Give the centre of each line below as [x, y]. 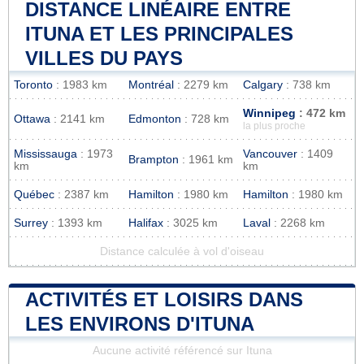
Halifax [146, 223]
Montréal [151, 84]
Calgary [263, 84]
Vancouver [270, 154]
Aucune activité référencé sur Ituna [182, 350]
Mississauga [45, 154]
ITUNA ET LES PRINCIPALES [159, 33]
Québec [34, 194]
